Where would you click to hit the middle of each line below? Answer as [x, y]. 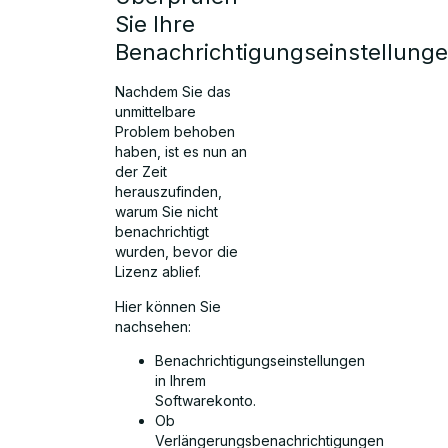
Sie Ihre [155, 24]
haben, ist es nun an [181, 152]
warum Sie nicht [167, 212]
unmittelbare [156, 112]
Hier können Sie [168, 306]
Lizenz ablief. [158, 272]
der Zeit [141, 172]
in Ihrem [181, 380]
